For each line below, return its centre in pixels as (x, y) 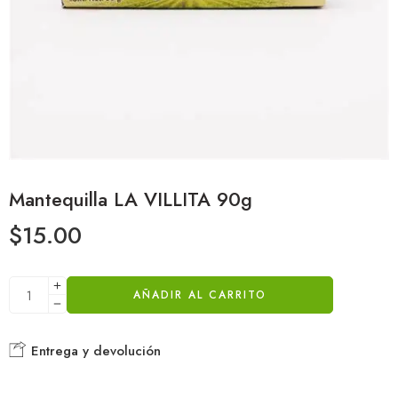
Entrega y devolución (94, 351)
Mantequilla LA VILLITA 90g (131, 199)
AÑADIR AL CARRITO (200, 295)
